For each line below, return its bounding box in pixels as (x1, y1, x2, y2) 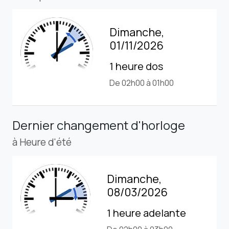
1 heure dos (109, 59, 163, 73)
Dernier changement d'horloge (12, 116, 185, 133)
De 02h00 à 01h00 (109, 77, 174, 88)
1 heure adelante (107, 205, 186, 220)
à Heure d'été (12, 135, 72, 149)
